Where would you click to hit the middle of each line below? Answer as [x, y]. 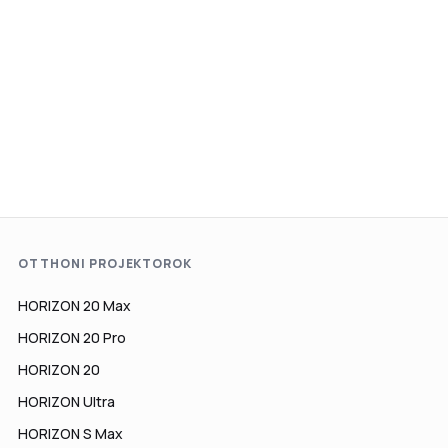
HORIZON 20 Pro [72, 337]
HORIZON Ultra [66, 401]
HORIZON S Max [70, 433]
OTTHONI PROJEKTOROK [105, 263]
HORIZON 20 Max [74, 305]
